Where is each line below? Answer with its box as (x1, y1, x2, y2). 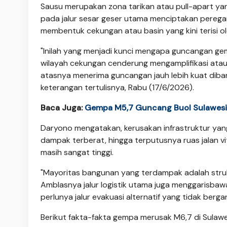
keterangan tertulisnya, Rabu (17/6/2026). (41, 82, 194, 93)
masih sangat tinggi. (41, 146, 113, 158)
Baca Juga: (41, 102, 85, 113)
